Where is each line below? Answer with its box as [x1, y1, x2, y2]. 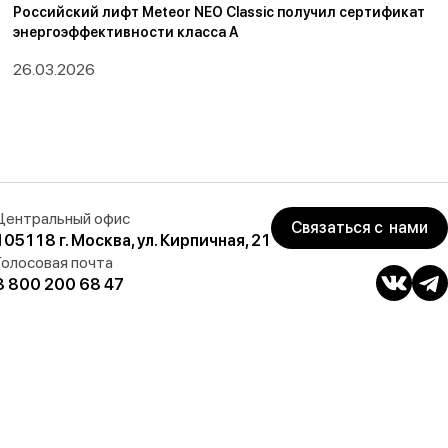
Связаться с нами [291, 218, 428, 237]
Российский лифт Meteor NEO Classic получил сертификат [13, 3, 426, 20]
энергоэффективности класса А [13, 23, 240, 40]
